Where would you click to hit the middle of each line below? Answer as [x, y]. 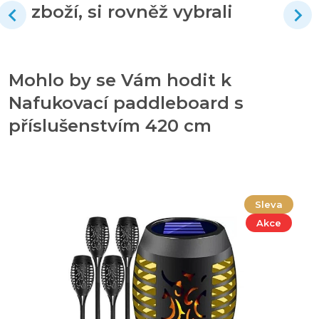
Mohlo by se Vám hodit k [120, 80]
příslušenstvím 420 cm [110, 126]
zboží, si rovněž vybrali [132, 12]
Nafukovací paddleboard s [126, 103]
